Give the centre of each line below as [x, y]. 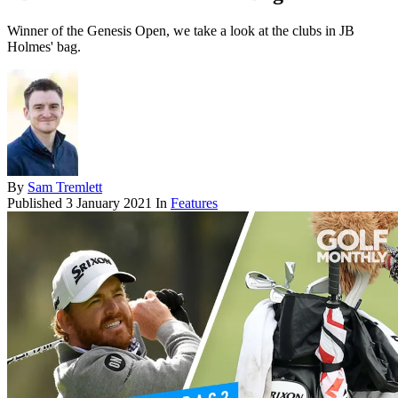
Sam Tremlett [65, 187]
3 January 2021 [109, 203]
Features [194, 203]
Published [36, 203]
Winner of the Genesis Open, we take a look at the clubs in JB [181, 31]
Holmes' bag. [44, 47]
